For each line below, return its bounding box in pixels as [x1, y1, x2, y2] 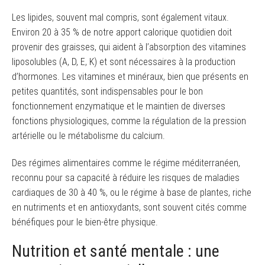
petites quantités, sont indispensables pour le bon [12, 85, 203, 97]
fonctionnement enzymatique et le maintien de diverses [12, 100, 225, 112]
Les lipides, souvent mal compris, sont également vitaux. [12, 11, 229, 23]
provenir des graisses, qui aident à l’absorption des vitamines [12, 41, 246, 53]
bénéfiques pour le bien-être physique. [12, 216, 158, 228]
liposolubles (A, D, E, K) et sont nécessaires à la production [12, 56, 235, 67]
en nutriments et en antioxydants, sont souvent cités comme [12, 201, 247, 213]
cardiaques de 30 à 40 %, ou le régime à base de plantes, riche [12, 186, 251, 198]
